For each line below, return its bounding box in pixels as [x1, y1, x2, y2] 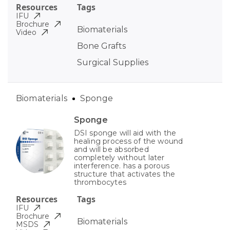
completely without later [73, 153, 165, 163]
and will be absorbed [73, 145, 149, 155]
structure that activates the [73, 169, 176, 179]
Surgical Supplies [76, 57, 148, 68]
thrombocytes [73, 178, 127, 187]
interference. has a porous [73, 161, 170, 171]
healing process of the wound [73, 137, 183, 146]
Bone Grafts [76, 41, 126, 51]
